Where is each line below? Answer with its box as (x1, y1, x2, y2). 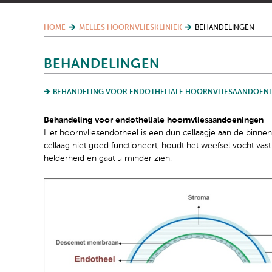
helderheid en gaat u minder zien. (44, 154, 172, 163)
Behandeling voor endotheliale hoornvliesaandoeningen (44, 116, 263, 124)
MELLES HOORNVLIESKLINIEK (78, 24, 182, 32)
